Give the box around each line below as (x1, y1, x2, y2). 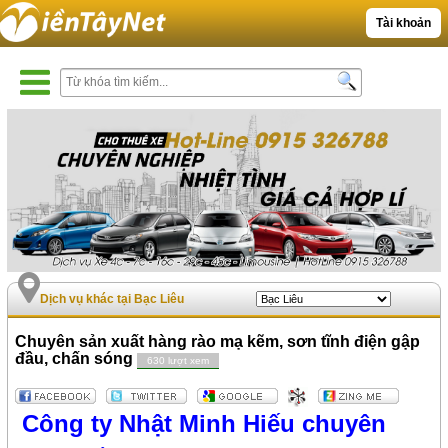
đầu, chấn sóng (15, 350, 138, 368)
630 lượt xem (147, 355, 210, 367)
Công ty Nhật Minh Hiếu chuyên (15, 410, 387, 438)
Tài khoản (375, 16, 431, 30)
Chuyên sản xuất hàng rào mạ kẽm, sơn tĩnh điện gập (15, 333, 421, 351)
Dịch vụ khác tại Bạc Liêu (40, 292, 185, 307)
